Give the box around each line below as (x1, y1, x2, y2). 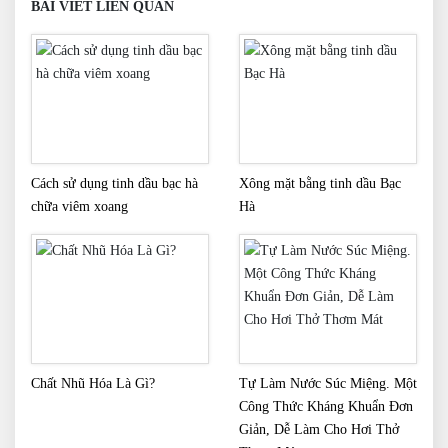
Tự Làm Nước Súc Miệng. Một (239, 376, 417, 391)
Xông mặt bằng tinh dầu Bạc (239, 176, 401, 191)
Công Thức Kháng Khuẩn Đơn (239, 399, 413, 414)
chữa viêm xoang (31, 199, 128, 214)
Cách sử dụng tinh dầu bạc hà (31, 176, 198, 191)
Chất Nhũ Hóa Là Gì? (31, 376, 155, 391)
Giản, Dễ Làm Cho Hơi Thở (239, 422, 399, 437)
